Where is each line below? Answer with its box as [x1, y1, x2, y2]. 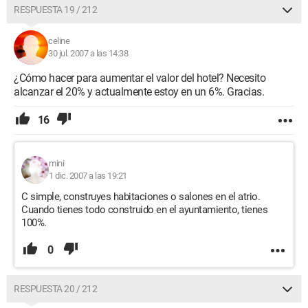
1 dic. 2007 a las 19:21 [49, 170, 127, 181]
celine [48, 36, 69, 46]
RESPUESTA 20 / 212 [14, 283, 97, 294]
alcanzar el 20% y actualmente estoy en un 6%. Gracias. [14, 85, 264, 98]
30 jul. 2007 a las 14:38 [48, 48, 128, 58]
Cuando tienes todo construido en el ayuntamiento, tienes [21, 203, 267, 216]
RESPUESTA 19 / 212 [14, 4, 97, 15]
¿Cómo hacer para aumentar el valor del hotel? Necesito [14, 71, 265, 85]
